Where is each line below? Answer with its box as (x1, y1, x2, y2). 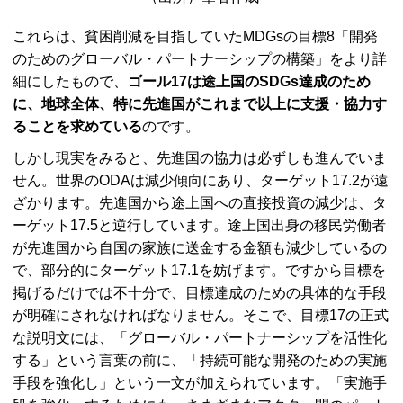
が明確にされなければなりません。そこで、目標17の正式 (13, 308, 389, 324)
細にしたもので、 (13, 74, 128, 90)
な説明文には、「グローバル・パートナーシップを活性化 (13, 330, 387, 346)
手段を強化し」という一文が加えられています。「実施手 (13, 375, 387, 391)
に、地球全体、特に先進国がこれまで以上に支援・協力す (13, 96, 387, 112)
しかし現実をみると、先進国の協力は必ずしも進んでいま (13, 150, 387, 166)
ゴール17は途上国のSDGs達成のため (128, 74, 371, 90)
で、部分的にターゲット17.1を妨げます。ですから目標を (13, 263, 386, 279)
